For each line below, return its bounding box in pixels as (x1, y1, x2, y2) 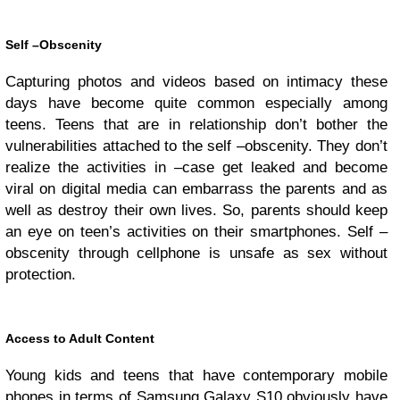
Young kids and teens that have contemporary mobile (5, 366, 387, 384)
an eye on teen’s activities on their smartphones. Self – (5, 222, 387, 240)
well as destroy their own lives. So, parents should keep (5, 201, 387, 219)
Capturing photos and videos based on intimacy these (5, 72, 387, 90)
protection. (5, 265, 76, 283)
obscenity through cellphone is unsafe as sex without (5, 244, 387, 262)
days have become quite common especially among (5, 94, 387, 112)
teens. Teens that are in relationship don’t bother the (5, 115, 387, 133)
